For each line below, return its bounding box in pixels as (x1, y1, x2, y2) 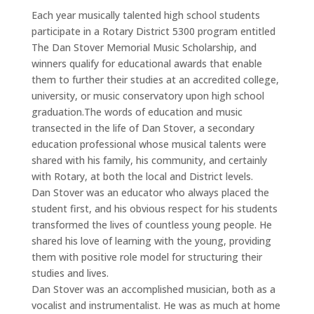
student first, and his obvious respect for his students (31, 201, 278, 215)
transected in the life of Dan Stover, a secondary (31, 121, 254, 135)
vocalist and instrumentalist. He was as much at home (31, 298, 280, 312)
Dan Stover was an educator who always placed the (31, 185, 269, 199)
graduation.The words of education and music (31, 104, 243, 118)
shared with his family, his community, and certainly (31, 153, 267, 167)
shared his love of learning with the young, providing (31, 233, 271, 247)
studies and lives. (31, 266, 109, 280)
